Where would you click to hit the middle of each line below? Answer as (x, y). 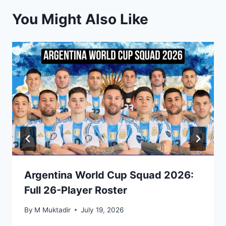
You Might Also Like (80, 19)
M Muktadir (53, 210)
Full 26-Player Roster (76, 190)
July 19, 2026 (102, 210)
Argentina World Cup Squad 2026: (109, 175)
